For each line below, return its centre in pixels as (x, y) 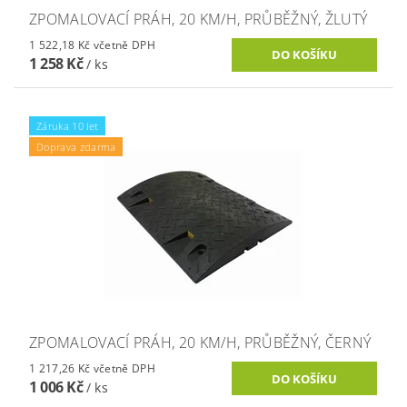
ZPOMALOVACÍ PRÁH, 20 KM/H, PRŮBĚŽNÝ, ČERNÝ (200, 342)
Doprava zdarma (76, 146)
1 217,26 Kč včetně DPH (124, 368)
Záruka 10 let (68, 125)
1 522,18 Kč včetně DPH (124, 45)
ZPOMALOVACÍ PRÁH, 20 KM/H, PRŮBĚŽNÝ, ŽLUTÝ (199, 19)
